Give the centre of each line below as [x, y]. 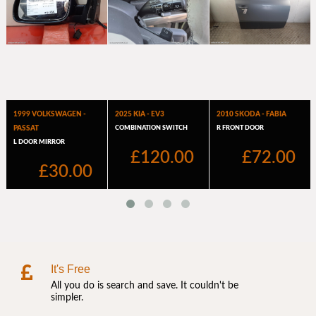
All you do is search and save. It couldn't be [145, 285]
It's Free [71, 269]
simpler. [67, 297]
